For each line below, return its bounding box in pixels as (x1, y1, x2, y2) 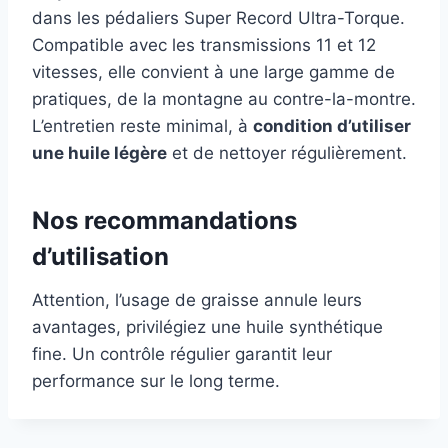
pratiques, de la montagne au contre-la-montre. (32, 88, 416, 109)
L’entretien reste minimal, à (32, 115, 253, 136)
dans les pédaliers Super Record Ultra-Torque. (32, 7, 405, 28)
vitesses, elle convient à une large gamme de (32, 61, 395, 82)
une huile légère (32, 142, 167, 163)
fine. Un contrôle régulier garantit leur (32, 343, 332, 364)
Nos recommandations (32, 205, 297, 235)
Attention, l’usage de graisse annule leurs (32, 289, 362, 310)
